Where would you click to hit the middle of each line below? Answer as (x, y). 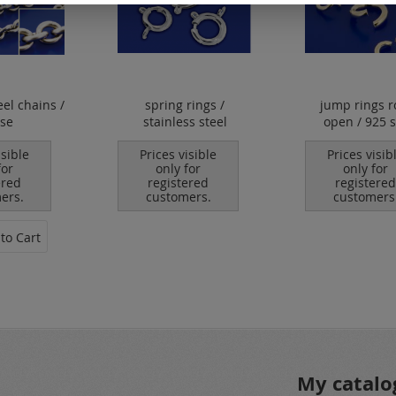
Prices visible (178, 154)
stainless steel (185, 122)
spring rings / (185, 105)
